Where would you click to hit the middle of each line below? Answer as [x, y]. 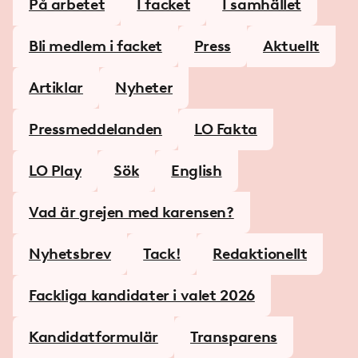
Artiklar [56, 88]
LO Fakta [225, 129]
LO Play [56, 171]
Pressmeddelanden [95, 129]
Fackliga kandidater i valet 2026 [142, 295]
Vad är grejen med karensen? [131, 212]
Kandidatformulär [93, 337]
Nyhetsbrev [70, 254]
